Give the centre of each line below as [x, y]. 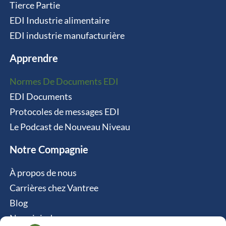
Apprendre [34, 58]
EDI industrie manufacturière [67, 35]
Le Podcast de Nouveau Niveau [70, 126]
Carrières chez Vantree [54, 187]
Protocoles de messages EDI [64, 111]
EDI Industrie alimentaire [59, 20]
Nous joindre [35, 218]
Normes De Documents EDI [64, 81]
